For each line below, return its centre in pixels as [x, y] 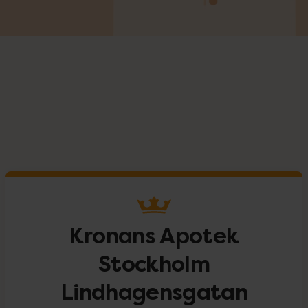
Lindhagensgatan [154, 293]
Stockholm [154, 264]
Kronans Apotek [154, 236]
